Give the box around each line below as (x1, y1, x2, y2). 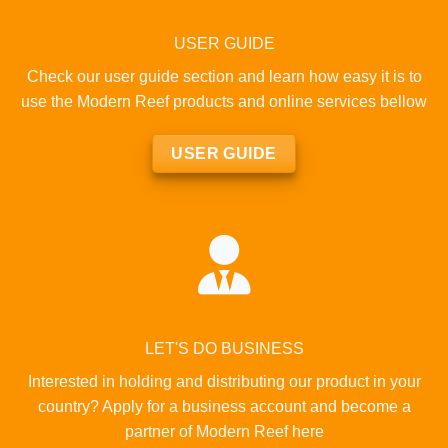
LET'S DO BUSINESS (144, 339, 304, 357)
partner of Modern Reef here (124, 422, 324, 440)
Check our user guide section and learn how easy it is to (26, 67, 422, 85)
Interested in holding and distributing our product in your (27, 372, 421, 390)
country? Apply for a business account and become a (37, 397, 411, 415)
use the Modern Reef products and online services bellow (21, 92, 427, 110)
